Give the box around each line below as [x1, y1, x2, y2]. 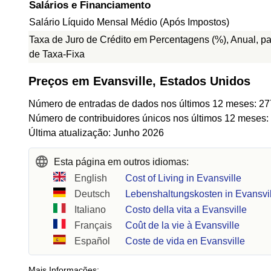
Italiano [74, 204, 106, 215]
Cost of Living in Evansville [125, 173, 242, 183]
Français [74, 220, 113, 230]
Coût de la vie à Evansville [125, 220, 240, 230]
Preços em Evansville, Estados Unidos [28, 74, 250, 88]
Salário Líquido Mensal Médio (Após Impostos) [29, 17, 229, 27]
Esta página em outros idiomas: [54, 157, 189, 167]
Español [74, 236, 111, 246]
